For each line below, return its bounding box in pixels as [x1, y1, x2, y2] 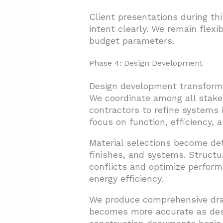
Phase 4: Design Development [89, 58, 203, 68]
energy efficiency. [89, 173, 163, 184]
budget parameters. [89, 35, 174, 46]
